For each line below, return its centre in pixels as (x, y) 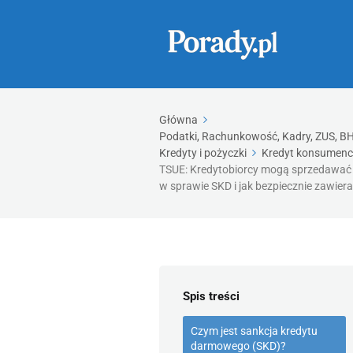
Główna (178, 120)
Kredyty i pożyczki (203, 153)
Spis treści (211, 296)
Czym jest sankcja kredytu (254, 331)
